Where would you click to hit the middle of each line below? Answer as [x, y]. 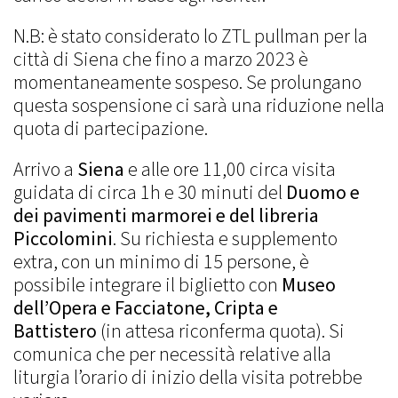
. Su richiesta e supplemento [225, 239]
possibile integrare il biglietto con [147, 285]
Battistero [55, 331]
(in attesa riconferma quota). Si [221, 331]
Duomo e [323, 193]
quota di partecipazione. [111, 129]
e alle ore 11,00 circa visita [230, 170]
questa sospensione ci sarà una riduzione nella [199, 106]
